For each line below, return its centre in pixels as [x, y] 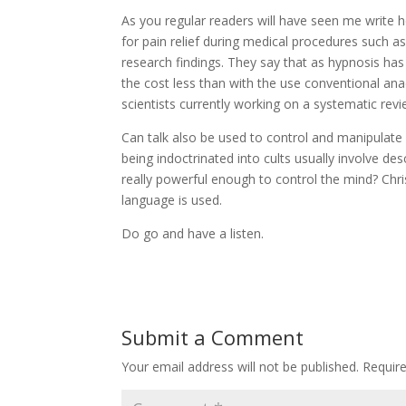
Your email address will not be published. [241, 367]
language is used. [172, 200]
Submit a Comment [213, 337]
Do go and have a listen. [193, 233]
